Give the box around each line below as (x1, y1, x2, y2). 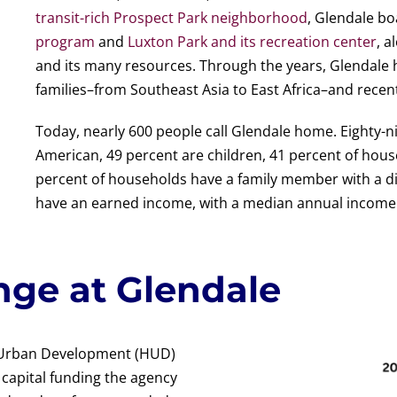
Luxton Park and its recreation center (127, 32, 377, 51)
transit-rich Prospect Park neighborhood (35, 8, 307, 27)
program (35, 32, 95, 51)
